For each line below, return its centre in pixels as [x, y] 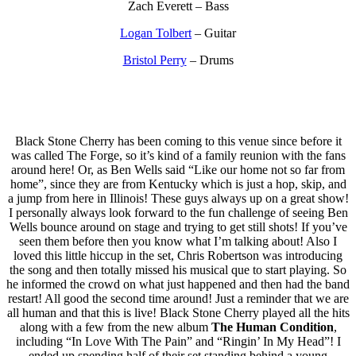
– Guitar [214, 33]
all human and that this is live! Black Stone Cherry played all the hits [178, 312]
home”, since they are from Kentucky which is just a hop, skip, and [178, 184]
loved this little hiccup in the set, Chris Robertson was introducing [178, 255]
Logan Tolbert [156, 33]
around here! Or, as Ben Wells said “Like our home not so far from [178, 169]
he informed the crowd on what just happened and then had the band [178, 284]
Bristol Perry [155, 60]
